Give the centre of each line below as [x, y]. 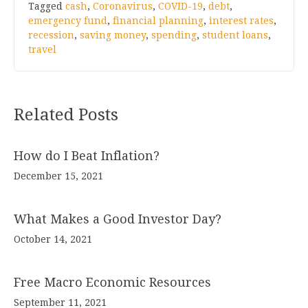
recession [51, 35]
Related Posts [66, 115]
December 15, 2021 [58, 176]
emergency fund [68, 21]
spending [174, 35]
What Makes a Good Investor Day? [118, 219]
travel [42, 50]
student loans [235, 35]
